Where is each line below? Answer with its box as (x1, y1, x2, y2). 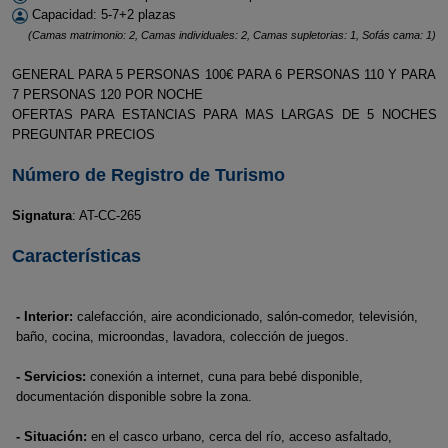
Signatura (11, 208, 72, 223)
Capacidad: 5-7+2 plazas (27, 7, 176, 22)
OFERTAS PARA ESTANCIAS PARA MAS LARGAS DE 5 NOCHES (11, 107, 437, 122)
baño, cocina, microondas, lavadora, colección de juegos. (16, 329, 349, 344)
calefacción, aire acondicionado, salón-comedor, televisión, (73, 309, 418, 324)
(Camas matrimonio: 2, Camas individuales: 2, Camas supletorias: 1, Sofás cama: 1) (27, 29, 436, 41)
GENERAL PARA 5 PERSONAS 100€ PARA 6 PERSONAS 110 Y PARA (11, 67, 437, 82)
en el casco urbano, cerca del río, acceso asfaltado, (87, 429, 392, 444)
